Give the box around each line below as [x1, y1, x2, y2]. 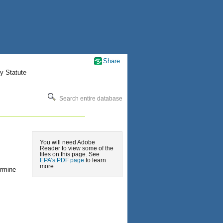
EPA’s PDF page [40, 157, 84, 164]
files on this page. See [40, 151, 100, 158]
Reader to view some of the [40, 145, 113, 152]
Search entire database [58, 95, 122, 102]
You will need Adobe [40, 139, 95, 146]
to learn [84, 157, 106, 164]
